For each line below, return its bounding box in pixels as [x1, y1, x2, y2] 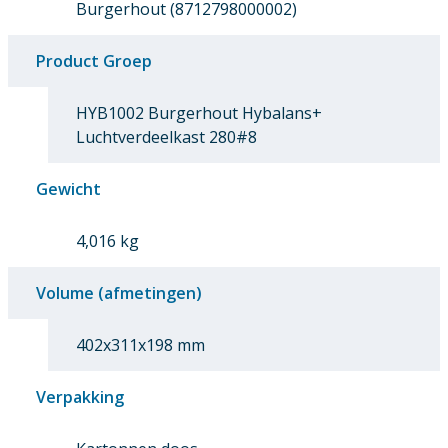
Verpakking [36, 386, 124, 409]
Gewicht [36, 178, 101, 201]
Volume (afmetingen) [36, 282, 202, 305]
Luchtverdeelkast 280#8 [76, 126, 257, 149]
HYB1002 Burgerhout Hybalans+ [76, 102, 322, 125]
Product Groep [36, 50, 152, 73]
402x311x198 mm [76, 334, 205, 357]
